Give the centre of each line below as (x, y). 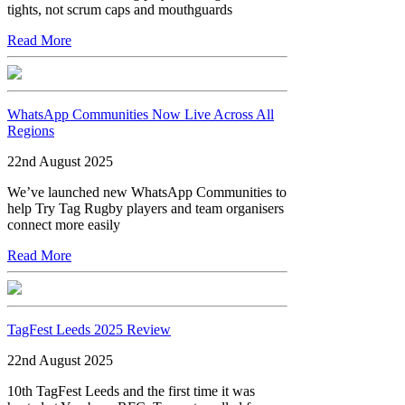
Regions (31, 130)
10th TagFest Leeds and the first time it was (131, 391)
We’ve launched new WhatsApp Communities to (147, 192)
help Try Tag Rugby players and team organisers (146, 208)
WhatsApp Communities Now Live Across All (141, 114)
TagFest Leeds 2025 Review (89, 329)
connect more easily (64, 224)
